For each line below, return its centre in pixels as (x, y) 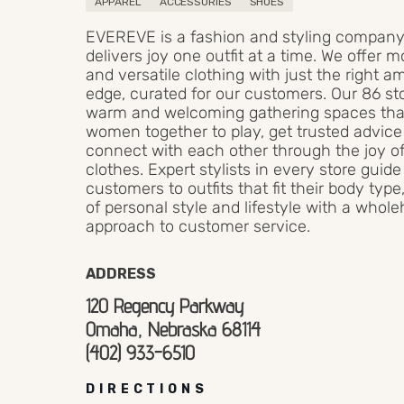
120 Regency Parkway (165, 305)
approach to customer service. (198, 227)
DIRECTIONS (147, 389)
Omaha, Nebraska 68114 (174, 329)
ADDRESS (121, 273)
